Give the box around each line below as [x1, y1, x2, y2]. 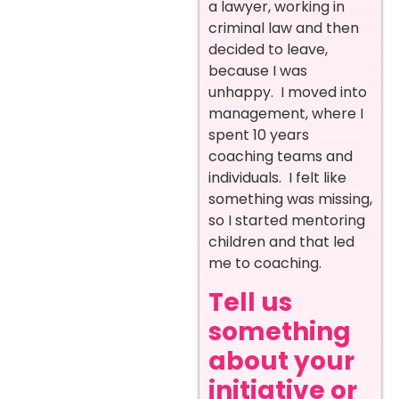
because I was [208, 61, 307, 82]
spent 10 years [208, 125, 309, 146]
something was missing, [208, 189, 372, 210]
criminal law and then [208, 18, 359, 39]
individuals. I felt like [208, 167, 346, 189]
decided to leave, [208, 39, 328, 61]
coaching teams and [208, 146, 353, 167]
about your [208, 343, 354, 379]
